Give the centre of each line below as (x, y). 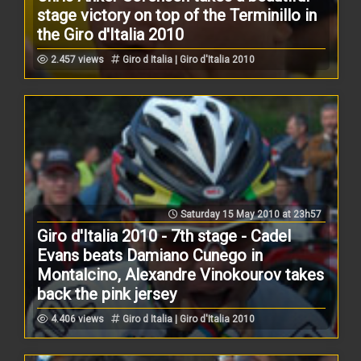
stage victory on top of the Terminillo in (177, 15)
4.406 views (77, 319)
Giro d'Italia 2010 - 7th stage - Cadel (164, 236)
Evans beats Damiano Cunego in (150, 255)
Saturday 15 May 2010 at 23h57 (249, 214)
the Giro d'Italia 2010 (111, 34)
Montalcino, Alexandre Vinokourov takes (181, 274)
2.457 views (77, 59)
